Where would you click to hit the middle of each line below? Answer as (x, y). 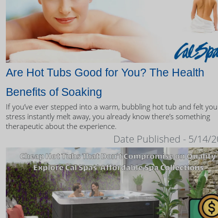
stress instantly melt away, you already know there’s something (108, 117)
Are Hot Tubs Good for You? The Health (105, 73)
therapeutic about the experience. (61, 126)
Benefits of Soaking (54, 92)
